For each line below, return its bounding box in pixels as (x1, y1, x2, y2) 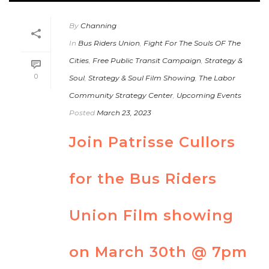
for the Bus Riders (69, 170, 217, 188)
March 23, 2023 (97, 108, 151, 118)
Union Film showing (69, 207, 234, 225)
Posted (69, 108, 95, 118)
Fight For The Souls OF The (144, 38, 241, 48)
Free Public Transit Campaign (92, 56, 201, 65)
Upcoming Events (177, 91, 241, 100)
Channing (80, 21, 116, 31)
